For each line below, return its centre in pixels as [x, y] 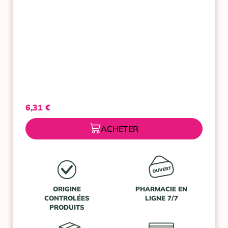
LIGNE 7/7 [161, 198]
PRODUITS [67, 207]
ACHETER [120, 129]
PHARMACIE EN [161, 189]
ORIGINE [67, 189]
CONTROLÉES [67, 198]
